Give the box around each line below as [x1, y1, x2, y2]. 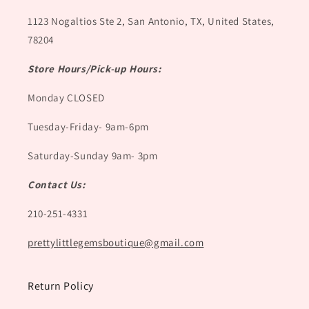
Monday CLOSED [28, 91, 105, 105]
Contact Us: [28, 178, 86, 192]
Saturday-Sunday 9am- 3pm [28, 149, 158, 163]
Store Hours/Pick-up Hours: [28, 62, 161, 76]
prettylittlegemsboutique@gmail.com [28, 236, 204, 250]
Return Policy [28, 279, 94, 294]
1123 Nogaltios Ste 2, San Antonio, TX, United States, [28, 14, 275, 28]
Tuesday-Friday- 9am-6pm [28, 120, 149, 134]
